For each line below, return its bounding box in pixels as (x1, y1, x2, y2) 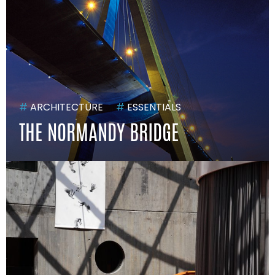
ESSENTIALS (125, 100, 182, 115)
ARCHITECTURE (28, 100, 104, 115)
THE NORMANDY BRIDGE (19, 117, 179, 147)
